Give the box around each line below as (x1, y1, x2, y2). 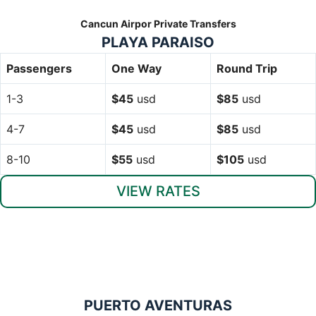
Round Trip (217, 61, 277, 75)
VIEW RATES (116, 182, 200, 200)
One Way (111, 61, 162, 75)
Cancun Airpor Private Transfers (80, 17, 236, 30)
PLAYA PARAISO (102, 33, 214, 51)
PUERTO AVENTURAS (84, 296, 232, 314)
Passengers (6, 61, 72, 75)
